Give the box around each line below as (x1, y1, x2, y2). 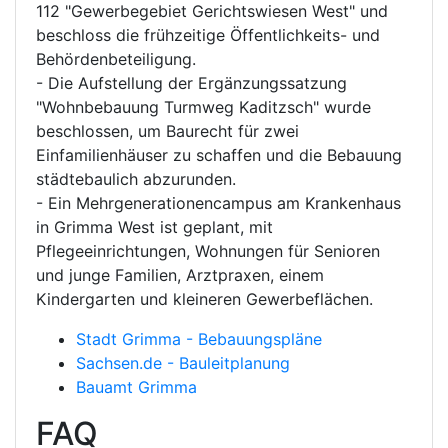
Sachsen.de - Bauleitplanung (76, 353, 290, 373)
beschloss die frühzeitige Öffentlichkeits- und (36, 25, 380, 45)
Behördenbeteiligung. (36, 49, 196, 69)
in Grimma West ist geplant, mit (36, 217, 273, 237)
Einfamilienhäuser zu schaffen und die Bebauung (36, 145, 402, 165)
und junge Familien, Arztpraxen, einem (36, 265, 324, 285)
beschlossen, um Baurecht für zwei (36, 121, 299, 141)
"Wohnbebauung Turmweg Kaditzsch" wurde (36, 97, 371, 117)
